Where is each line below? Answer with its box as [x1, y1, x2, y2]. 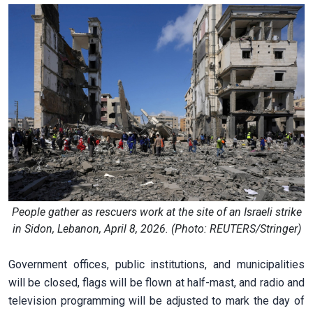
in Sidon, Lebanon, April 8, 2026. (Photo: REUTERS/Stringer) [12, 222, 301, 236]
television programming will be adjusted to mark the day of [8, 294, 305, 308]
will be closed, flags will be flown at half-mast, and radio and [8, 276, 305, 290]
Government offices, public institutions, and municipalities [8, 258, 305, 272]
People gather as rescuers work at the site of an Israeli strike [11, 205, 302, 219]
